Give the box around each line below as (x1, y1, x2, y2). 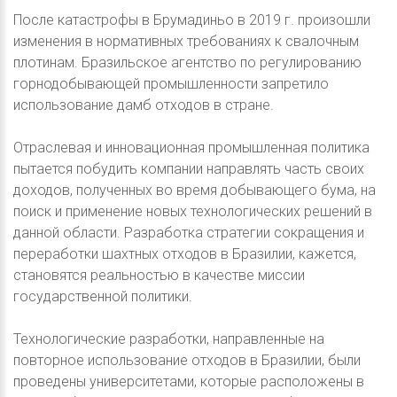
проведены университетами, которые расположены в (13, 372, 364, 390)
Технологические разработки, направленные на (13, 330, 324, 347)
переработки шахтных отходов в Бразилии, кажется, (13, 245, 356, 262)
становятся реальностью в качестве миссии (13, 266, 305, 284)
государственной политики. (13, 287, 192, 305)
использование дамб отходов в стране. (13, 96, 274, 113)
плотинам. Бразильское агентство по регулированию (13, 53, 362, 71)
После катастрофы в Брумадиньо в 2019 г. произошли (13, 11, 370, 28)
